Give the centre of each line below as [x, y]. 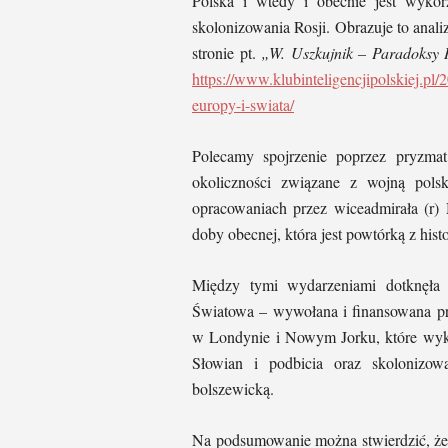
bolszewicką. [233, 389]
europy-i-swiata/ [243, 105]
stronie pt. [226, 53]
